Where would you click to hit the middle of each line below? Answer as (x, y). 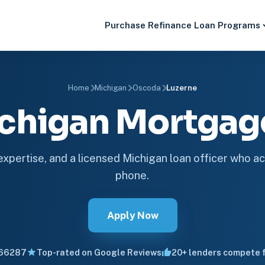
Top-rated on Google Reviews (99, 252)
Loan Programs (227, 25)
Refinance (170, 25)
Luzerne (182, 88)
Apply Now (132, 215)
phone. (132, 175)
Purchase (125, 25)
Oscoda (146, 88)
